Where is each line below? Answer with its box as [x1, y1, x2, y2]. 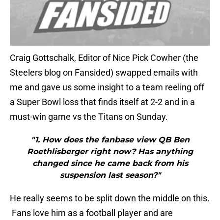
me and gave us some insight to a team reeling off [10, 82, 204, 93]
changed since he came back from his [32, 159, 188, 168]
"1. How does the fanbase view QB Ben [30, 135, 190, 145]
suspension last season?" [59, 170, 161, 180]
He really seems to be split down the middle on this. [10, 193, 210, 204]
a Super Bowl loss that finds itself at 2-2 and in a [10, 97, 195, 108]
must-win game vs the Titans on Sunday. [10, 111, 168, 122]
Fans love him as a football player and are [10, 208, 173, 219]
